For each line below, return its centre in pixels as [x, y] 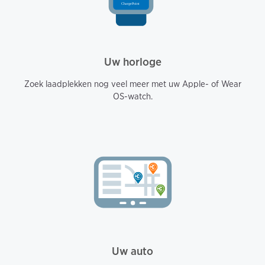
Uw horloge [132, 62]
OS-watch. [132, 96]
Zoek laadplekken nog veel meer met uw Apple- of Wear [132, 84]
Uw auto [132, 251]
